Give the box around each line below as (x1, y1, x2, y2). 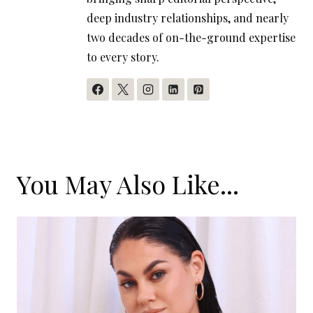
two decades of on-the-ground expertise (87, 29, 296, 45)
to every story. (87, 49, 159, 64)
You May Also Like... (17, 166, 239, 201)
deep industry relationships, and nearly (87, 10, 289, 25)
